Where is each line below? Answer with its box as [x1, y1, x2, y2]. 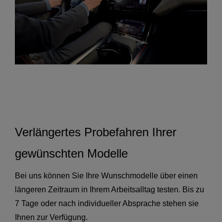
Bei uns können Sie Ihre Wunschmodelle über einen [15, 171, 198, 180]
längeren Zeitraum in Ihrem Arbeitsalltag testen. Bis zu [15, 185, 204, 194]
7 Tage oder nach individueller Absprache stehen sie [15, 199, 199, 208]
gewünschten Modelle [15, 147, 128, 161]
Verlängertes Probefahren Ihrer [15, 125, 176, 139]
